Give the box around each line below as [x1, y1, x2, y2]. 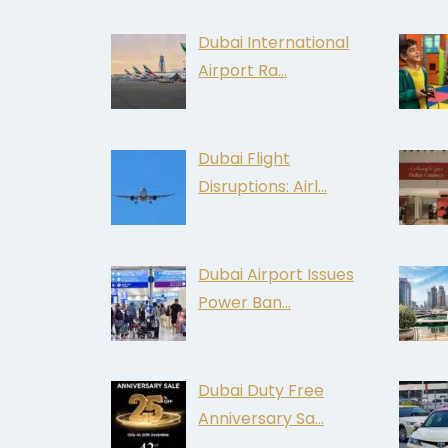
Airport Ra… [198, 59, 287, 83]
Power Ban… [198, 290, 291, 314]
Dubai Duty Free [198, 378, 324, 402]
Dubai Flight [198, 146, 290, 170]
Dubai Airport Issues [198, 262, 354, 286]
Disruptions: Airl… [198, 174, 327, 198]
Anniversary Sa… [198, 406, 324, 430]
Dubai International [198, 31, 349, 55]
